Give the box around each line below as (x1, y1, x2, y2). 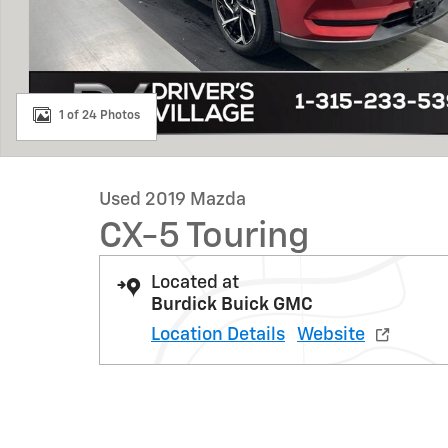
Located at (151, 274, 239, 292)
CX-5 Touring (99, 219, 310, 255)
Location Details (151, 326, 285, 344)
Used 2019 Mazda (99, 191, 246, 209)
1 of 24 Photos (59, 109, 140, 122)
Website (297, 326, 365, 344)
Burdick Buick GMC (151, 296, 313, 314)
